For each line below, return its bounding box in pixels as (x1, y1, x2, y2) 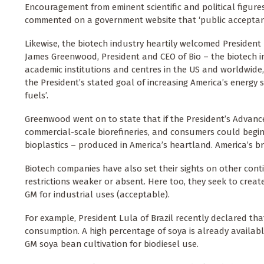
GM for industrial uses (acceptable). (25, 189, 170, 200)
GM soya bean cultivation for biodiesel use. (25, 239, 199, 250)
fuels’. (25, 90, 48, 101)
